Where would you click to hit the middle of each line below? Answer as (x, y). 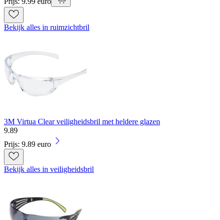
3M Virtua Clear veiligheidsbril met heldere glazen (82, 121)
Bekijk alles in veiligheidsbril (49, 169)
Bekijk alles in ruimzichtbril (47, 27)
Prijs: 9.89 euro (27, 144)
